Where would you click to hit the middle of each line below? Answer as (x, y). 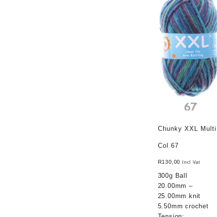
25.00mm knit (179, 196)
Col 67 (168, 145)
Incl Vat (191, 163)
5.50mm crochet (183, 206)
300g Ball (172, 175)
